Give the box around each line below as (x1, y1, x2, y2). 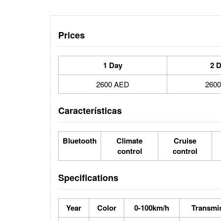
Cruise (174, 135, 196, 146)
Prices (58, 29, 85, 41)
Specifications (58, 171, 118, 184)
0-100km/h (134, 202, 169, 213)
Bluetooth (63, 135, 97, 146)
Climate (116, 135, 143, 146)
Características (58, 104, 122, 117)
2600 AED (96, 79, 129, 89)
